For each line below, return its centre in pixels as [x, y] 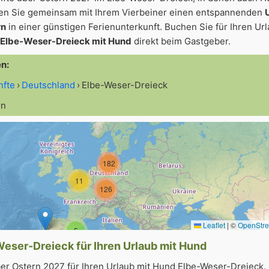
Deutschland [48, 85]
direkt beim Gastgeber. [181, 41]
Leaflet [213, 225]
